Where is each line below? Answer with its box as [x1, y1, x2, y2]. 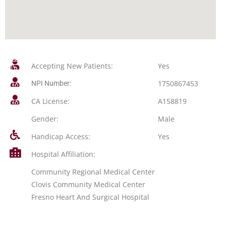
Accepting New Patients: [31, 61, 113, 71]
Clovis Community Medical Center [31, 180, 145, 189]
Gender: [31, 114, 59, 124]
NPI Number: [31, 79, 71, 87]
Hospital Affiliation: [31, 149, 95, 159]
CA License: [31, 96, 70, 106]
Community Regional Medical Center [31, 167, 155, 177]
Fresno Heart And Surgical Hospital [31, 192, 149, 202]
